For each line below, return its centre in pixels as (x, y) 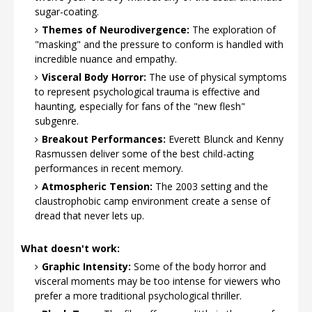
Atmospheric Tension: (97, 186)
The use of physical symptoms (217, 77)
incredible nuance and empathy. (106, 59)
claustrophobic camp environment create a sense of (153, 201)
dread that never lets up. (89, 216)
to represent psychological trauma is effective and (147, 92)
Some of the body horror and (198, 266)
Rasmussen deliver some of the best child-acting (144, 154)
